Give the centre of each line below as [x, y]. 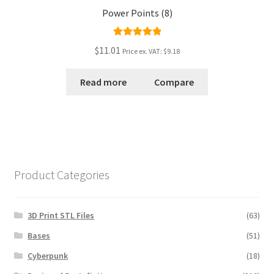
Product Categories [61, 174]
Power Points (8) [137, 13]
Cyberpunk [48, 255]
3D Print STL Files [61, 215]
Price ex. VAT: [143, 51]
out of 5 [137, 57]
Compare [174, 82]
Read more [103, 82]
